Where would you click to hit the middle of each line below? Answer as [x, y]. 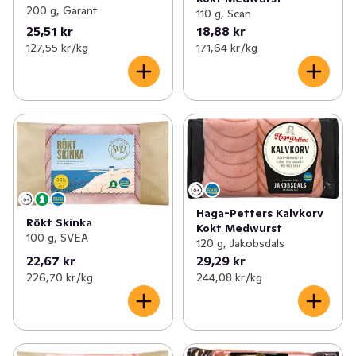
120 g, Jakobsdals [240, 244]
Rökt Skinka [59, 223]
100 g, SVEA [57, 238]
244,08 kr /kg [229, 278]
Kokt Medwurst [239, 228]
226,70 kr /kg [60, 278]
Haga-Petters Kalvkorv [259, 213]
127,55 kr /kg [57, 48]
